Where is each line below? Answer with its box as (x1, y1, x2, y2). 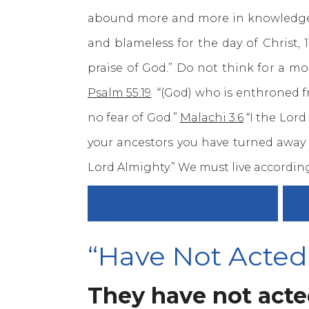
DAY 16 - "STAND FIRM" (94, 194, 271, 213)
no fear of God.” (88, 111, 180, 124)
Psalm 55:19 (88, 86, 152, 99)
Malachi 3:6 (179, 111, 243, 124)
